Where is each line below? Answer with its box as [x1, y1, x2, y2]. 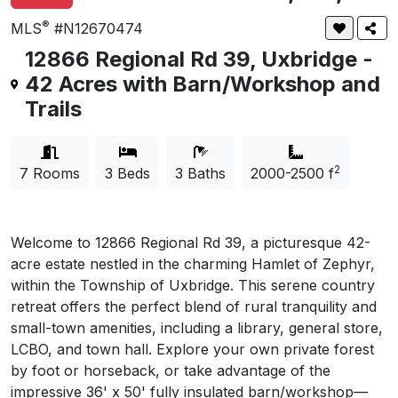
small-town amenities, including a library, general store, [11, 319, 383, 337]
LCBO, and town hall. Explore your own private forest [11, 340, 374, 358]
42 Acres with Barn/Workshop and [25, 71, 381, 97]
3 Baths [175, 164, 226, 182]
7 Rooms [20, 164, 80, 182]
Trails [25, 96, 83, 122]
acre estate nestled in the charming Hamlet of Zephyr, [11, 255, 375, 273]
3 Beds [105, 164, 150, 182]
